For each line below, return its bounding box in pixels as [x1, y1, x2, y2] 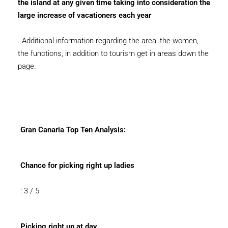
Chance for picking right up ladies [20, 161, 134, 170]
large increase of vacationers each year [18, 11, 151, 20]
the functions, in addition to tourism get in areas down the [18, 49, 209, 58]
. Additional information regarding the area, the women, [18, 36, 198, 45]
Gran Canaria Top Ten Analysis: [20, 125, 126, 134]
